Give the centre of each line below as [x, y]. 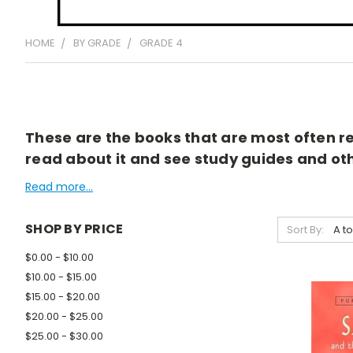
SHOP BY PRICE [74, 229]
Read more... [59, 187]
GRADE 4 [161, 43]
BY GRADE [97, 43]
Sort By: [305, 229]
